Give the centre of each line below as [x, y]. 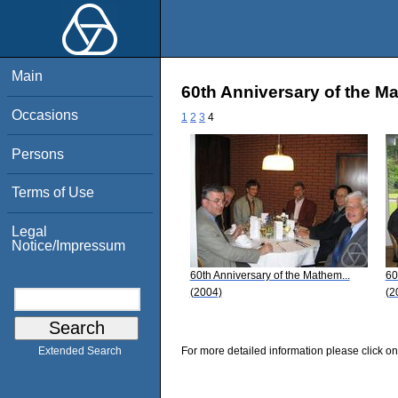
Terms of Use [53, 193]
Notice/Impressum [69, 245]
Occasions [45, 115]
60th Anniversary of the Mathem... [270, 275]
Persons [38, 154]
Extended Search [80, 351]
